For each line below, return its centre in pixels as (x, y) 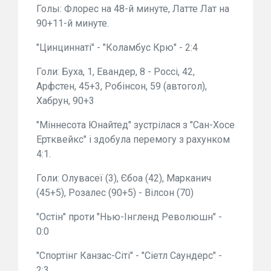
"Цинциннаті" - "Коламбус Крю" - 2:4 (117, 48)
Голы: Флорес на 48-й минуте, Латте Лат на (133, 9)
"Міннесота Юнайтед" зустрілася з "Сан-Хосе (135, 125)
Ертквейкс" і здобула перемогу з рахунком (133, 140)
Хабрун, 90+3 (65, 101)
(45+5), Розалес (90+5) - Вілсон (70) (115, 193)
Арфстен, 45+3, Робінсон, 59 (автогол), (122, 87)
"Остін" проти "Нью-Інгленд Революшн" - (129, 217)
